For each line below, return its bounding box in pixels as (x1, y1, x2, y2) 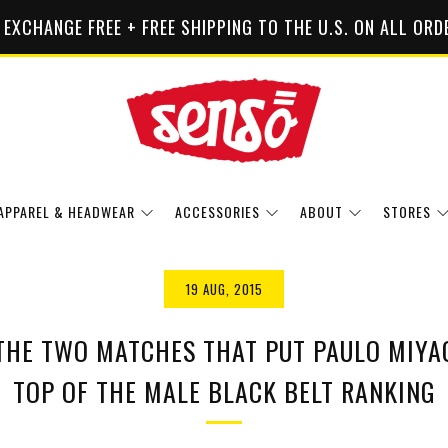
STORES (382, 200, 431, 222)
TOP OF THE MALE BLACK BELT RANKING (12, 371, 436, 411)
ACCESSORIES (174, 200, 260, 222)
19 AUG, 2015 (185, 278, 263, 299)
